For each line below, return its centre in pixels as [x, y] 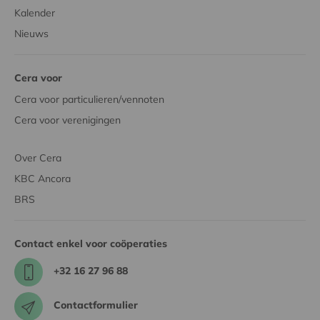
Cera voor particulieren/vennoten [89, 99]
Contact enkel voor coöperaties [91, 243]
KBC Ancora [42, 178]
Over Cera [38, 157]
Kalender [35, 12]
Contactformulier [96, 305]
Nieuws [31, 33]
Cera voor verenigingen [67, 120]
